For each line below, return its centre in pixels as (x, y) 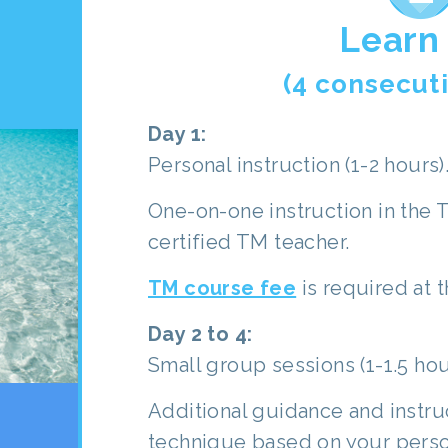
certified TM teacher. (249, 241)
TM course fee (222, 287)
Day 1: (177, 133)
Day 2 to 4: (200, 333)
